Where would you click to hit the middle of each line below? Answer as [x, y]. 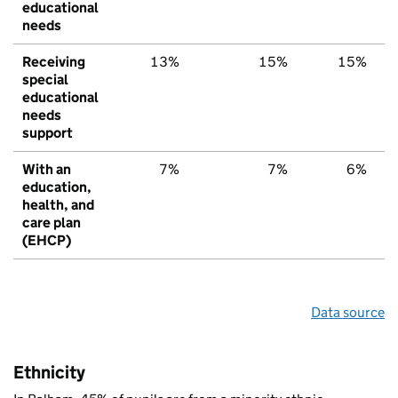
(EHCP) [47, 240]
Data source [348, 312]
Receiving [54, 61]
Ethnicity [49, 372]
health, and [58, 204]
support [48, 132]
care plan [52, 222]
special [45, 79]
